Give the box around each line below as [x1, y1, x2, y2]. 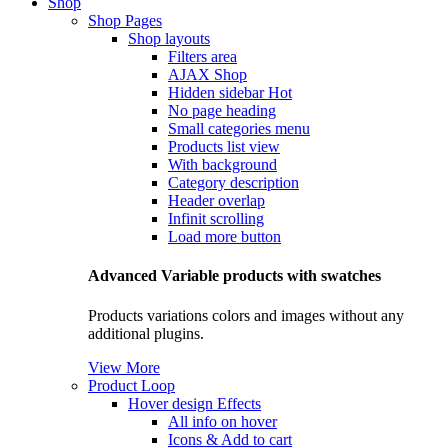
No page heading [168, 102, 276, 119]
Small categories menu [168, 120, 310, 137]
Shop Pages [88, 12, 162, 29]
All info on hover [168, 412, 277, 430]
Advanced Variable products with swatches [88, 267, 381, 285]
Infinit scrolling [168, 210, 264, 227]
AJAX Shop [168, 66, 247, 83]
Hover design [128, 394, 217, 412]
